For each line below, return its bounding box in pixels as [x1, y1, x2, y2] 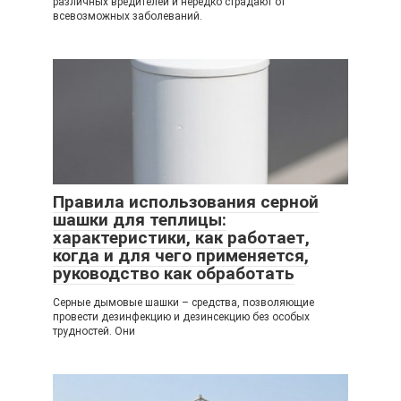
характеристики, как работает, [53, 227, 310, 248]
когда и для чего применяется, [53, 245, 309, 266]
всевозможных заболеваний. [53, 10, 202, 22]
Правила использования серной [53, 192, 319, 212]
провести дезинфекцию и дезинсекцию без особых [53, 311, 310, 323]
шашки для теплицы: [53, 209, 226, 230]
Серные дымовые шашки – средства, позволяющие [53, 296, 314, 309]
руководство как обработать [53, 263, 294, 284]
